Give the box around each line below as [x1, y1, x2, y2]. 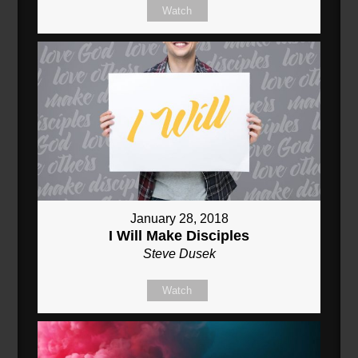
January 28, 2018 [129, 212, 229, 226]
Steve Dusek [142, 247, 216, 261]
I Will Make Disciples [109, 228, 249, 245]
